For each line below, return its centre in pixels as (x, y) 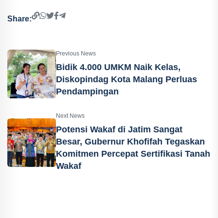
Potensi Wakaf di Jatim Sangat (119, 129)
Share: (19, 18)
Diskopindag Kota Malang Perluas (127, 79)
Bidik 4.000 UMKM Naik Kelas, (118, 67)
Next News (70, 116)
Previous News (76, 53)
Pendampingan (87, 91)
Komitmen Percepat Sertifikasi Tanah (133, 154)
